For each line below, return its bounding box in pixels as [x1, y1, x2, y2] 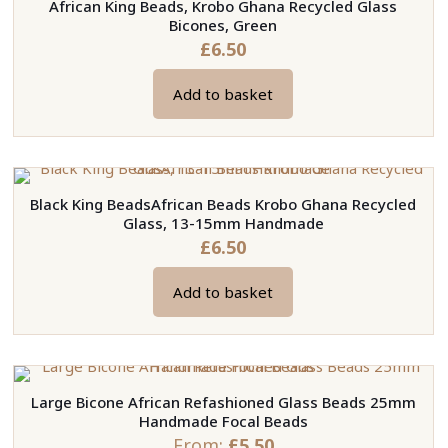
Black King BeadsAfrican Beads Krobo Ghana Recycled [30, 194, 417, 215]
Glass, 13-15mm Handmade [122, 213, 324, 234]
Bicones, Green [169, 15, 278, 36]
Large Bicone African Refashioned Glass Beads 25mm [30, 392, 416, 413]
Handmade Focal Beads [138, 411, 308, 432]
